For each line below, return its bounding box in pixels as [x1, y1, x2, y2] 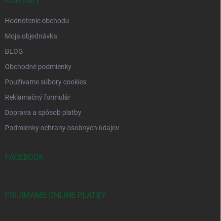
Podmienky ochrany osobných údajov [5, 124, 119, 132]
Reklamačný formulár [5, 93, 71, 102]
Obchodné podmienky [5, 63, 72, 71]
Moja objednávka [5, 32, 57, 40]
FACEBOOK [5, 152, 44, 162]
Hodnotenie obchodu [5, 17, 69, 25]
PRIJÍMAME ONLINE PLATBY [5, 190, 106, 200]
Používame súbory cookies [5, 78, 86, 86]
